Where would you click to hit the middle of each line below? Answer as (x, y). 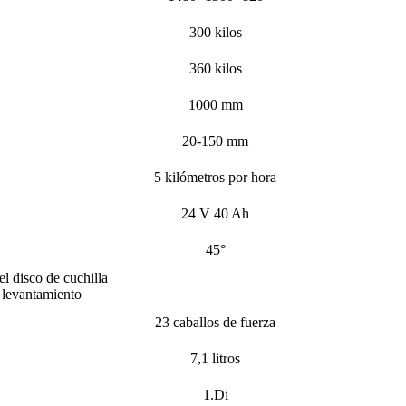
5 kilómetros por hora (215, 177)
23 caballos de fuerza (215, 322)
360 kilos (215, 68)
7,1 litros (215, 358)
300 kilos (215, 32)
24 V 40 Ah (215, 213)
